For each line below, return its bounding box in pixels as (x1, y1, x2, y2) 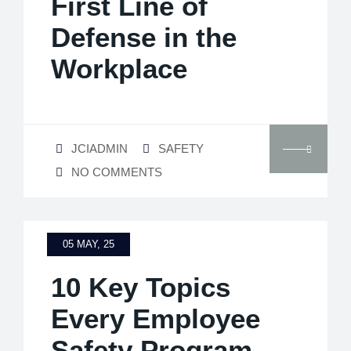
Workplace (51, 52, 187, 84)
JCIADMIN (71, 141, 128, 155)
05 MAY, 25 (63, 237, 114, 250)
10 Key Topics (51, 271, 230, 302)
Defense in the (51, 21, 237, 52)
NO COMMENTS (71, 165, 162, 179)
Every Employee (51, 302, 260, 334)
